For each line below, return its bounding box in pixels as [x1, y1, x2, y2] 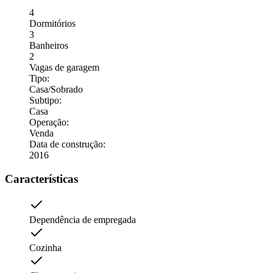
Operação [29, 117, 66, 128]
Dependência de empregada [29, 214, 136, 225]
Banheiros [29, 40, 68, 51]
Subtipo [29, 95, 59, 106]
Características [5, 172, 78, 185]
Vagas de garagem [29, 62, 99, 73]
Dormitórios [29, 18, 76, 29]
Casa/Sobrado [29, 84, 83, 95]
